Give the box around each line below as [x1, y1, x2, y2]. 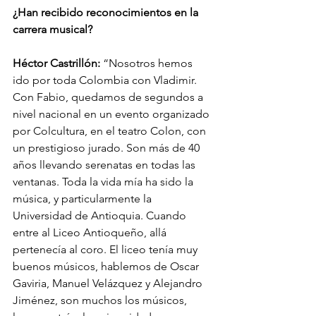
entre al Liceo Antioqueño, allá [13, 225, 169, 239]
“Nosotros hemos [103, 56, 195, 70]
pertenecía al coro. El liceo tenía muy [13, 242, 200, 256]
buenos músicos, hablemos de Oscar [13, 259, 202, 273]
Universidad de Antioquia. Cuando [13, 208, 189, 222]
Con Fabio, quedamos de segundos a [13, 90, 206, 104]
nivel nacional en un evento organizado [13, 107, 212, 121]
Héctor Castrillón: [13, 56, 103, 70]
